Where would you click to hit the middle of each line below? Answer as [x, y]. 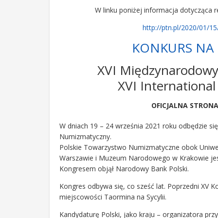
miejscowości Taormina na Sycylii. [113, 197]
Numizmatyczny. [85, 136]
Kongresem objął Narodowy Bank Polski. [124, 169]
